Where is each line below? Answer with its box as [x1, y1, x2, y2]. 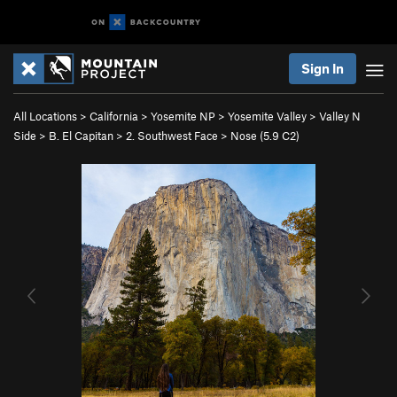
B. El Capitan [49, 128, 113, 143]
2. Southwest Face [126, 128, 218, 143]
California [90, 109, 138, 123]
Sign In [301, 60, 344, 76]
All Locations [13, 109, 77, 123]
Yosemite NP [151, 109, 215, 123]
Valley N [319, 109, 361, 123]
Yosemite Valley [228, 109, 307, 123]
